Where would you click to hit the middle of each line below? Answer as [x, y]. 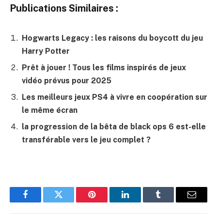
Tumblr [170, 202]
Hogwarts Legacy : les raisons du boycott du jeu [112, 38]
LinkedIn [140, 202]
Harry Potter [46, 51]
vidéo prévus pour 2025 [67, 80]
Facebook [41, 202]
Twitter [70, 202]
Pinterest [107, 202]
